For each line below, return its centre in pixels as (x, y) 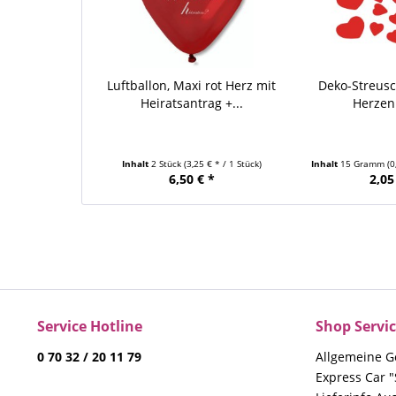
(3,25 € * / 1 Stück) (222, 164)
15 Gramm (364, 164)
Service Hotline (90, 327)
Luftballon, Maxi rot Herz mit (192, 86)
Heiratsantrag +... (191, 103)
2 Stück (167, 164)
